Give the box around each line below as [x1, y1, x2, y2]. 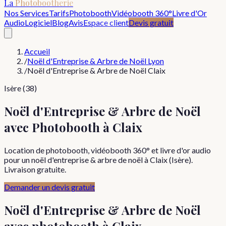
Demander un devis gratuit [4, 182, 95, 192]
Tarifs [49, 8, 69, 18]
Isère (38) [4, 83, 37, 93]
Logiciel [25, 18, 52, 27]
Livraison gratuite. [4, 164, 66, 174]
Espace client [83, 18, 129, 27]
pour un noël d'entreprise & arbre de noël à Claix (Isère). [4, 154, 193, 164]
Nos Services [4, 8, 49, 18]
